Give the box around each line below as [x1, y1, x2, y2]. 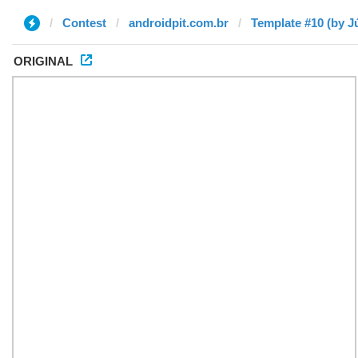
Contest [62, 16, 106, 30]
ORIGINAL [14, 54, 73, 68]
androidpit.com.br [129, 16, 229, 30]
